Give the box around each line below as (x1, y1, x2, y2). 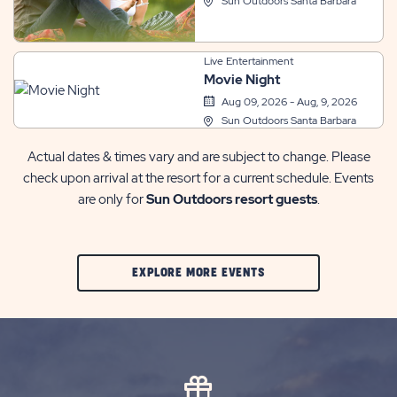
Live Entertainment (203, 53, 293, 68)
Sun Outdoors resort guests (145, 190, 317, 208)
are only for (77, 190, 146, 208)
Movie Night (203, 70, 280, 89)
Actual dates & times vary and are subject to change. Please (27, 147, 370, 166)
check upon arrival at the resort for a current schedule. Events (23, 168, 374, 187)
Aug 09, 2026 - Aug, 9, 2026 (221, 94, 357, 109)
